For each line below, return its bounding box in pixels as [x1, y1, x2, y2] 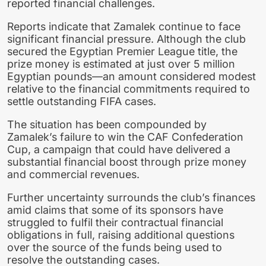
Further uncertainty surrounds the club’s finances [7, 191, 255, 204]
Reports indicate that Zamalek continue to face [7, 20, 240, 33]
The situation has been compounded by [7, 118, 207, 131]
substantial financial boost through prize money [7, 156, 246, 169]
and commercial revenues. [7, 168, 140, 181]
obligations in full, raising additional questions [7, 228, 235, 241]
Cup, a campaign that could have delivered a [7, 143, 230, 156]
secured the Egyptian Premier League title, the [7, 45, 237, 58]
